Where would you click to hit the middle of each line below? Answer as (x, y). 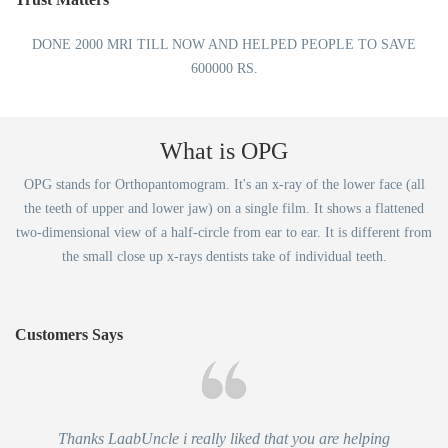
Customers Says (69, 334)
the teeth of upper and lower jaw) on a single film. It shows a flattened (224, 208)
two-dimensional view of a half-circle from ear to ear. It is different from (224, 232)
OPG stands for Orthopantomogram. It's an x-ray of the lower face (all (224, 184)
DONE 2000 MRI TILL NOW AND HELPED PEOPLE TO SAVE (224, 44)
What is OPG (224, 151)
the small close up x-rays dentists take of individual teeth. (224, 256)
